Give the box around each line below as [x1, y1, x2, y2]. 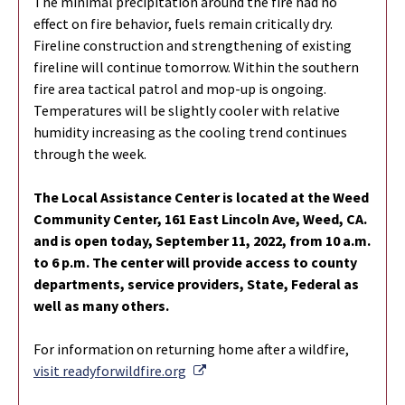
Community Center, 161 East [33, 210, 221, 229]
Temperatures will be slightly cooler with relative [33, 101, 340, 120]
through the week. [33, 145, 146, 164]
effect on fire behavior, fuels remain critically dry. [33, 14, 333, 33]
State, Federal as [247, 275, 359, 294]
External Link [205, 361, 287, 380]
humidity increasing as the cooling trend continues [33, 123, 347, 142]
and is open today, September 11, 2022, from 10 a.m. [33, 231, 371, 250]
